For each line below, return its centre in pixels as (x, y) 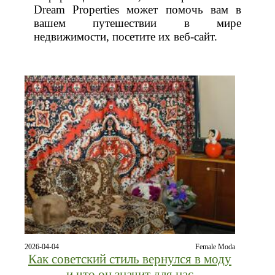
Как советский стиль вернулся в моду (130, 259)
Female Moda (215, 246)
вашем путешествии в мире (137, 23)
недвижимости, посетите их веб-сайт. (125, 36)
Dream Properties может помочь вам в (137, 9)
